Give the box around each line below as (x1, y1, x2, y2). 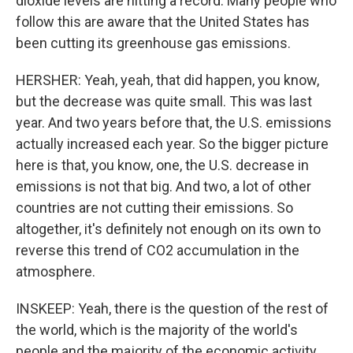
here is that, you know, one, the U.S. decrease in (16, 157, 309, 173)
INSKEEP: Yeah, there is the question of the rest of (16, 300, 329, 317)
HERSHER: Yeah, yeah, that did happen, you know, (16, 72, 319, 88)
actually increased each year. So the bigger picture (16, 136, 329, 152)
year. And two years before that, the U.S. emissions (16, 114, 332, 131)
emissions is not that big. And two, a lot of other (16, 178, 311, 195)
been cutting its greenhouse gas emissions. (16, 35, 291, 51)
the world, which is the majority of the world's (16, 321, 298, 338)
